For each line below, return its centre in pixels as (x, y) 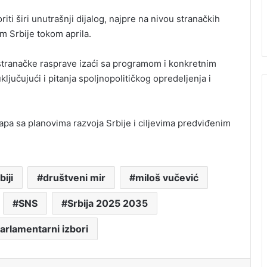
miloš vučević (167, 178)
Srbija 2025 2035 (108, 204)
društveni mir (74, 178)
